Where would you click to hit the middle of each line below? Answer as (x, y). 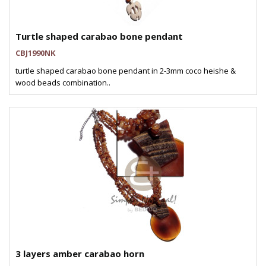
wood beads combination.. (63, 83)
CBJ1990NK (35, 53)
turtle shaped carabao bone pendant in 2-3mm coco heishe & (126, 71)
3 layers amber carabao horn (80, 254)
